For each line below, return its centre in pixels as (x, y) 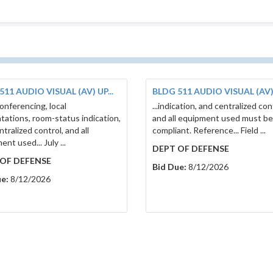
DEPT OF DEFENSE (191, 149)
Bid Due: (169, 167)
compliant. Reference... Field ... (209, 130)
